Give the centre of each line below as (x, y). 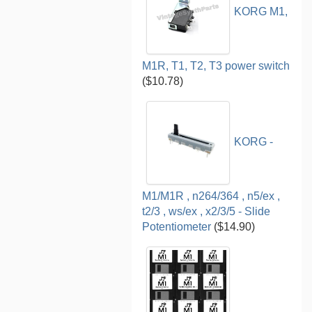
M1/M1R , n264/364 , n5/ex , (211, 196)
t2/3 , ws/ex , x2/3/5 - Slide (206, 211)
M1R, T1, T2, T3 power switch (216, 65)
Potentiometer (177, 226)
